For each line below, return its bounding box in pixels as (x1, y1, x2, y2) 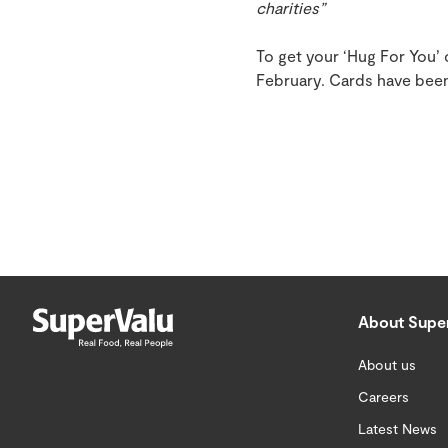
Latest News (358, 420, 437, 438)
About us (358, 356, 416, 374)
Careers (358, 388, 409, 406)
